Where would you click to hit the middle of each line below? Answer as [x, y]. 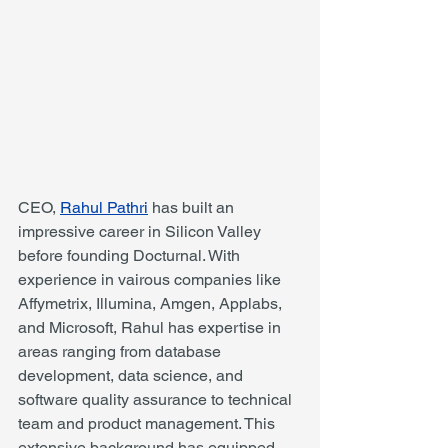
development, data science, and [132, 375]
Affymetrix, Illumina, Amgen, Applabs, [152, 303]
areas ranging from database [121, 351]
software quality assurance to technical [157, 399]
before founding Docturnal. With [131, 255]
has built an [193, 207]
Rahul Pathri [104, 207]
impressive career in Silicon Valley [141, 231]
